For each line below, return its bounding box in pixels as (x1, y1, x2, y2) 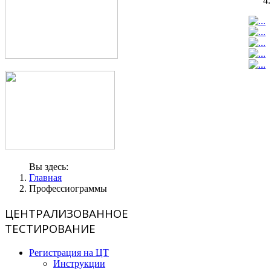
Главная (29, 172, 62, 183)
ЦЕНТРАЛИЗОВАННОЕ (5, 206, 128, 221)
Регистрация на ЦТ (29, 247, 109, 258)
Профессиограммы (29, 183, 107, 194)
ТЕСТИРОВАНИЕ (5, 221, 96, 237)
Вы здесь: (29, 162, 73, 172)
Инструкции (53, 258, 105, 269)
